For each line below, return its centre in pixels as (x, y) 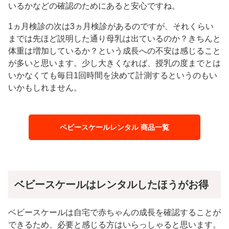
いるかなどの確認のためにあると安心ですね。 (94, 6)
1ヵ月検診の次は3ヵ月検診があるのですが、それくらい (111, 27)
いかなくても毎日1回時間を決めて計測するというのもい (113, 76)
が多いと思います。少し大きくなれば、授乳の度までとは (114, 63)
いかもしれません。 (45, 88)
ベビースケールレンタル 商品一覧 (115, 127)
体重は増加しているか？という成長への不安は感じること (114, 51)
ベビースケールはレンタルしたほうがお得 (111, 185)
